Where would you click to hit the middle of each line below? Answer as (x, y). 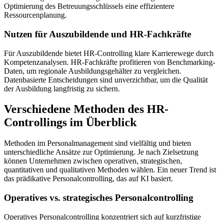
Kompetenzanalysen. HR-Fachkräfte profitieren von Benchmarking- (110, 62)
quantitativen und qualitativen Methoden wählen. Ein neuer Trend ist (110, 170)
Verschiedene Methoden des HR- (86, 109)
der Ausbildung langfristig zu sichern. (62, 88)
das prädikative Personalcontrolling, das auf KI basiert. (88, 179)
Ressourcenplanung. (35, 15)
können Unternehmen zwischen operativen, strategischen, (93, 161)
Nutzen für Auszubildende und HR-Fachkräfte (97, 34)
